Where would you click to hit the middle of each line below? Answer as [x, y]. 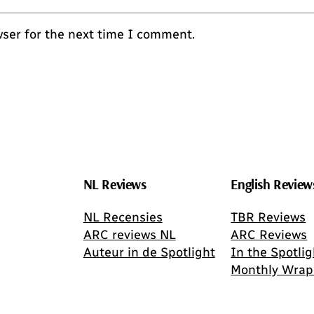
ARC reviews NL [129, 234]
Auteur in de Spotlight [149, 252]
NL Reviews [115, 184]
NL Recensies [123, 217]
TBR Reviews [268, 217]
